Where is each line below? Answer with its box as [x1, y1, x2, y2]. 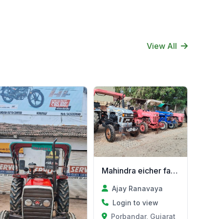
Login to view [112, 198, 159, 207]
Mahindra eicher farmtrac [171, 165, 178, 175]
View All [147, 41, 177, 51]
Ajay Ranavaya [111, 184, 163, 193]
